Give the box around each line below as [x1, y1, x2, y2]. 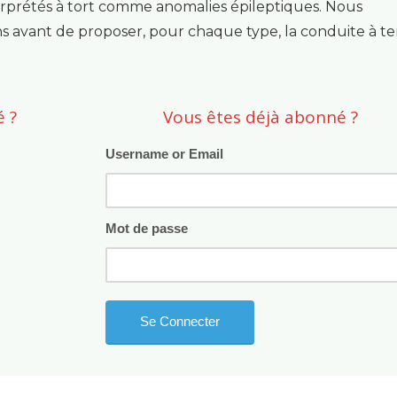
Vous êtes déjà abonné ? [163, 105, 359, 128]
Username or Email [105, 145, 224, 161]
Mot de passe [105, 220, 189, 236]
